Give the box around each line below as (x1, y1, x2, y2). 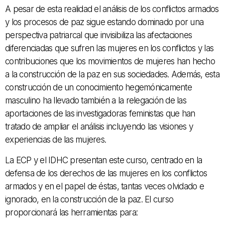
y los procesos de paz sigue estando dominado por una (5, 17, 203, 28)
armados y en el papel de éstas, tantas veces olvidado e (5, 181, 204, 192)
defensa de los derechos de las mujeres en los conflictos (5, 168, 207, 179)
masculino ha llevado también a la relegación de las (5, 95, 186, 106)
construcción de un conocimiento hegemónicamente (5, 82, 192, 93)
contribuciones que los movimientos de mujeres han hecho (5, 56, 215, 67)
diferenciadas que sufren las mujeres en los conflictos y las (5, 43, 213, 54)
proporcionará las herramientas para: (5, 207, 138, 218)
